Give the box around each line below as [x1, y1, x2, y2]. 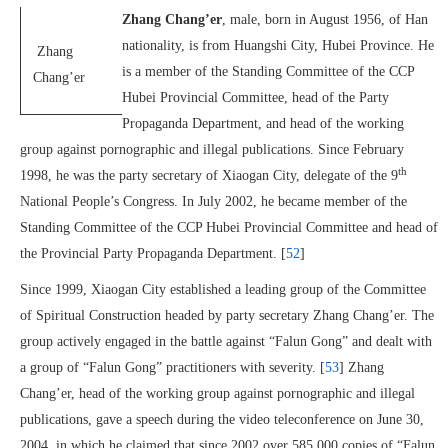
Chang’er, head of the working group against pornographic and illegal [20, 386, 415, 401]
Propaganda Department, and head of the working [122, 116, 404, 131]
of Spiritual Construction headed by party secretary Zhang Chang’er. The [20, 308, 434, 323]
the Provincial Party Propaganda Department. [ [20, 246, 286, 261]
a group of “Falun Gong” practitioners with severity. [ [20, 360, 325, 375]
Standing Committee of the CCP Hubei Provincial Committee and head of [20, 220, 438, 235]
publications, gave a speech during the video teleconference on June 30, [20, 412, 424, 427]
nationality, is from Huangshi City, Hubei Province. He [122, 38, 434, 53]
